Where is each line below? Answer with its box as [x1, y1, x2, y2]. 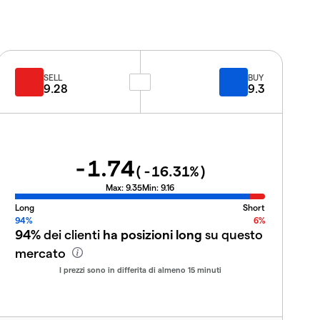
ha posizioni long [103, 226, 202, 241]
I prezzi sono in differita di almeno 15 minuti [59, 264, 221, 274]
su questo [202, 226, 263, 241]
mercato [15, 244, 69, 260]
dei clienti [41, 226, 103, 241]
